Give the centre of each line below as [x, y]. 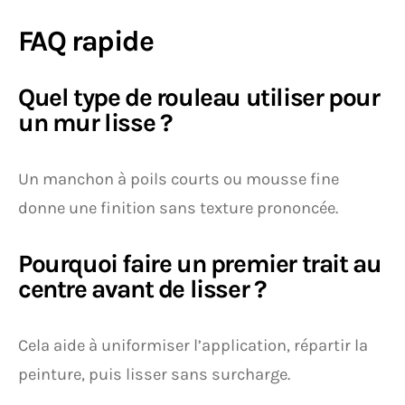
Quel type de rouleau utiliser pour [199, 97]
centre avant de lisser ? [142, 288]
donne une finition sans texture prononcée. [178, 207]
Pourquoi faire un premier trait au [200, 263]
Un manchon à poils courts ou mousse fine [179, 179]
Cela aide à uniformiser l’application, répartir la [193, 345]
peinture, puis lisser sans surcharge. [154, 374]
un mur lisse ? [95, 122]
